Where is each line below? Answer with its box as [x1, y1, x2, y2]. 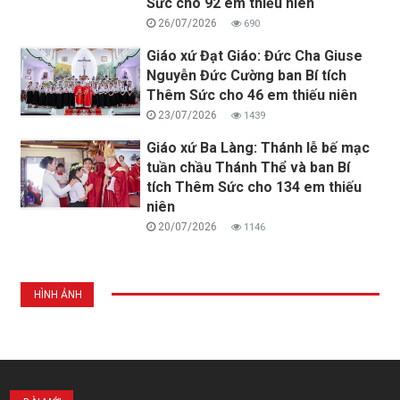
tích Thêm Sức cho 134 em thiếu [146, 178, 362, 196]
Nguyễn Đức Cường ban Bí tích [146, 66, 347, 84]
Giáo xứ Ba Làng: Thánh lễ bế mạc [146, 138, 371, 156]
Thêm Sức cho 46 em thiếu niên [146, 86, 358, 104]
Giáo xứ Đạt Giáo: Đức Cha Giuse [146, 46, 363, 64]
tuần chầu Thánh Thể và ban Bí [146, 158, 351, 176]
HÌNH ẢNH [34, 287, 82, 301]
